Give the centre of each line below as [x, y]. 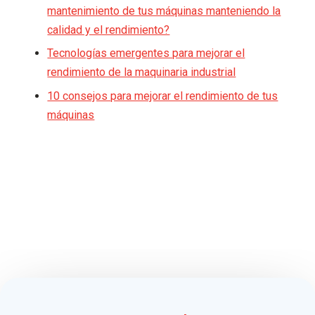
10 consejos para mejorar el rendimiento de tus [163, 96]
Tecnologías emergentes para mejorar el [146, 53]
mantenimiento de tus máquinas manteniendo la [164, 11]
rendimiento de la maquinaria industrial [142, 72]
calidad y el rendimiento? [109, 30]
